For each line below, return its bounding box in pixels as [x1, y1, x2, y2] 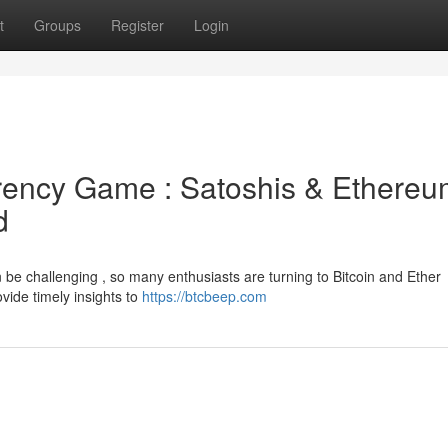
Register [111, 15, 164, 35]
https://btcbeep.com [142, 286, 267, 306]
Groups [34, 15, 81, 35]
